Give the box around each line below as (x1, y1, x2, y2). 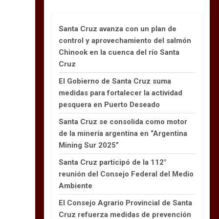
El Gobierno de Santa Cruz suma (59, 76, 172, 86)
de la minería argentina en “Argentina (59, 129, 188, 138)
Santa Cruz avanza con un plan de (59, 24, 177, 33)
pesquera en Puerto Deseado (59, 100, 160, 109)
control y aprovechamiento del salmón (59, 36, 192, 45)
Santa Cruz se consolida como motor (59, 117, 188, 126)
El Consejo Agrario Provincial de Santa (59, 198, 193, 207)
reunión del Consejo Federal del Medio (59, 169, 194, 178)
